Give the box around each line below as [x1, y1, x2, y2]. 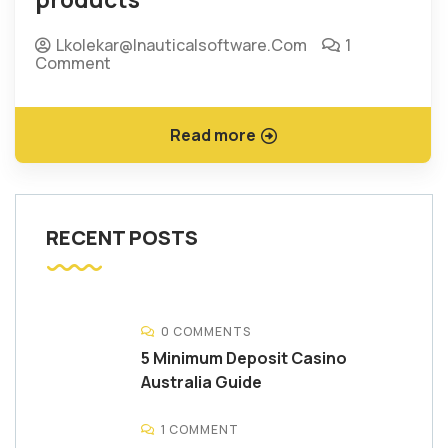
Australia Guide [141, 370, 262, 393]
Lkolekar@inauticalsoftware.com [56, 33, 307, 56]
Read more [169, 123, 256, 146]
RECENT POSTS [46, 223, 198, 251]
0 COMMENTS [161, 322, 251, 340]
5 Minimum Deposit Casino [141, 346, 347, 369]
